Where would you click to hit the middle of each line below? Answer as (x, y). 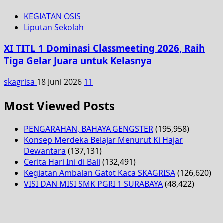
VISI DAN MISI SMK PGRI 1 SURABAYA (93, 183)
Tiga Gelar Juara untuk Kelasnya (78, 61)
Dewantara (45, 151)
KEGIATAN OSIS (52, 16)
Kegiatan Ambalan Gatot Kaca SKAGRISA (100, 172)
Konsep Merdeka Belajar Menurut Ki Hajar (103, 140)
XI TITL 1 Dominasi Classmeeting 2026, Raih (104, 48)
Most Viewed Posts (59, 105)
